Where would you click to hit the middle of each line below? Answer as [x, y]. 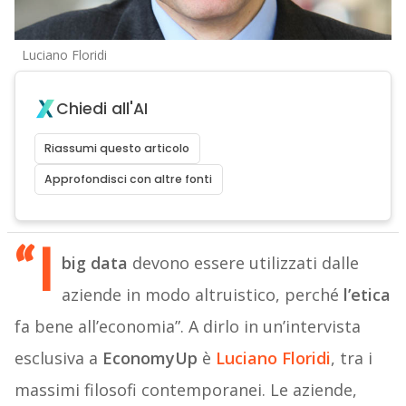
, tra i [351, 358]
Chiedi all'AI [101, 109]
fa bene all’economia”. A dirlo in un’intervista [187, 327]
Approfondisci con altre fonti [129, 179]
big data [94, 263]
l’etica [367, 295]
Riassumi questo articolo [117, 149]
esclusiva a [58, 358]
